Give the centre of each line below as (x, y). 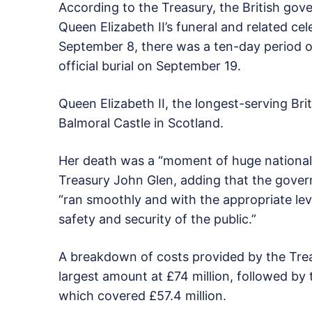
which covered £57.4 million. (142, 295)
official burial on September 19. (150, 65)
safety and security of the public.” (157, 219)
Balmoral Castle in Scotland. (141, 123)
